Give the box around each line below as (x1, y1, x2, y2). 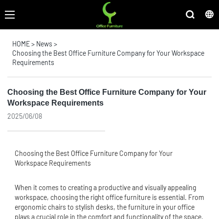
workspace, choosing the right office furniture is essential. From (15, 193, 204, 201)
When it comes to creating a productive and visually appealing (15, 183, 196, 192)
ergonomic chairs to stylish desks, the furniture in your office (15, 203, 195, 211)
